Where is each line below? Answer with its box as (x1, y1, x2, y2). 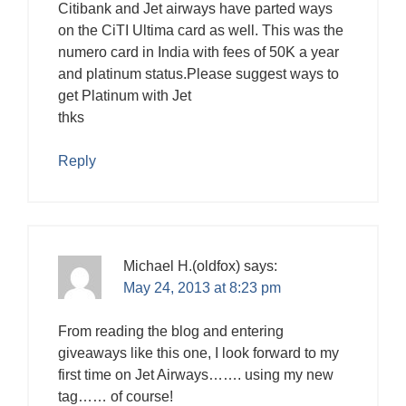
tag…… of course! (58, 388, 173, 404)
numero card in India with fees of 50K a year (58, 43, 339, 60)
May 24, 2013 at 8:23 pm (123, 279, 281, 295)
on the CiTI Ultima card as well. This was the (58, 22, 343, 38)
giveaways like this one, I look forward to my (58, 344, 339, 361)
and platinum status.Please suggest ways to (58, 65, 339, 82)
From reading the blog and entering (58, 323, 284, 339)
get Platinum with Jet (58, 87, 191, 103)
